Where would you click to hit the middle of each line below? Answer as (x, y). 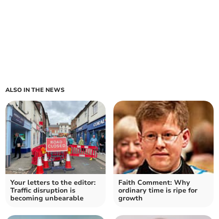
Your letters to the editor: (53, 183)
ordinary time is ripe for (158, 191)
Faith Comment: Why (154, 183)
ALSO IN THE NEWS (35, 90)
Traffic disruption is (43, 191)
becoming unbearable (47, 198)
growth (131, 198)
